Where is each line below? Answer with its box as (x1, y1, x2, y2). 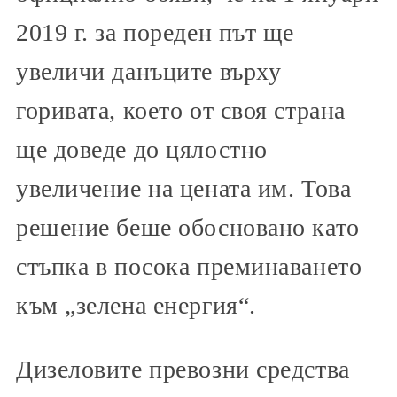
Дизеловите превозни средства (16, 355, 350, 384)
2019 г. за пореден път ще (16, 19, 294, 47)
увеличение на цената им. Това (16, 175, 352, 203)
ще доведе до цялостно (16, 136, 268, 164)
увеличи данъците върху (16, 58, 282, 86)
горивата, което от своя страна (16, 97, 346, 125)
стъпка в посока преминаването (16, 253, 362, 281)
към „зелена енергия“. (16, 292, 256, 320)
